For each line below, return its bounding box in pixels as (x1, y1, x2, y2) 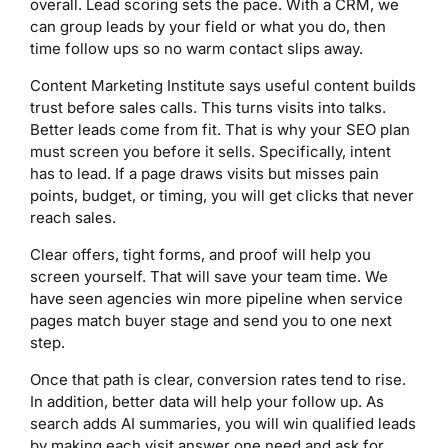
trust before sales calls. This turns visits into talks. (30, 97, 386, 117)
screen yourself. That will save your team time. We (30, 266, 388, 286)
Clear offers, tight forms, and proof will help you (30, 244, 371, 264)
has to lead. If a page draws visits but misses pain (30, 163, 379, 183)
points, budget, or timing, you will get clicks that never (30, 185, 414, 205)
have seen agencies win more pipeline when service (30, 288, 403, 308)
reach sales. (30, 207, 116, 227)
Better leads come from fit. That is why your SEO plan (30, 119, 410, 139)
